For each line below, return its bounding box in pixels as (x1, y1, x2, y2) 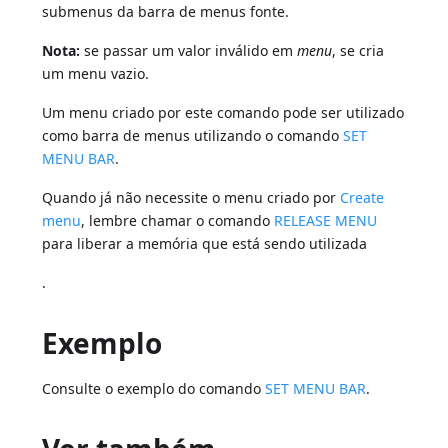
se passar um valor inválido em (80, 41, 298, 61)
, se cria (332, 41, 385, 61)
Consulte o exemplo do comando (42, 379, 266, 399)
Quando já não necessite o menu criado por (42, 188, 341, 208)
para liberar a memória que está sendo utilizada (42, 234, 368, 254)
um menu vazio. (42, 64, 150, 84)
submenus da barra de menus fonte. (42, 2, 290, 22)
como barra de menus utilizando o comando (42, 126, 344, 146)
